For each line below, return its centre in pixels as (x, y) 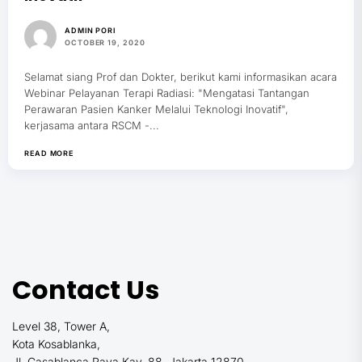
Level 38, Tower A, (61, 326)
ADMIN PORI (90, 30)
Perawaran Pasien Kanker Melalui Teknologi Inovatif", (156, 109)
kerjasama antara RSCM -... (92, 125)
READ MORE (49, 153)
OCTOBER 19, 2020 (105, 42)
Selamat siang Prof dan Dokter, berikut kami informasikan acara (181, 77)
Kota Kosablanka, (56, 344)
